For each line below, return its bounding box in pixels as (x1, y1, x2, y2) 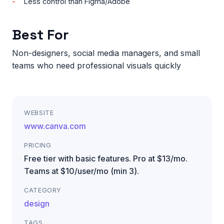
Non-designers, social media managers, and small (12, 47, 200, 58)
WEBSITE (24, 108, 54, 116)
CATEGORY (24, 186, 62, 194)
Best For (12, 25, 68, 43)
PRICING (24, 141, 51, 149)
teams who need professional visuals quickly (12, 60, 181, 70)
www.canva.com (24, 120, 86, 131)
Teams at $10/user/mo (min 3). (24, 165, 139, 176)
